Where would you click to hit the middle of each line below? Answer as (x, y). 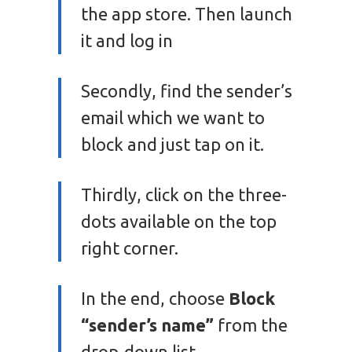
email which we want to (173, 117)
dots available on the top (179, 221)
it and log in (127, 40)
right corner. (130, 247)
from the (251, 324)
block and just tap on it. (172, 144)
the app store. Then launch (187, 13)
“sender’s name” (147, 324)
